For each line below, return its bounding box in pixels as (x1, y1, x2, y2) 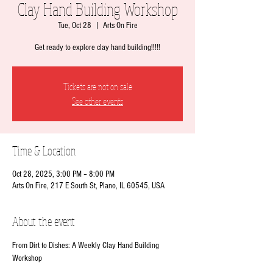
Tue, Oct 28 (57, 21, 91, 30)
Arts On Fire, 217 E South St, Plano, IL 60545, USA (12, 181, 165, 191)
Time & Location (12, 143, 76, 158)
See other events (72, 95, 123, 107)
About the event (12, 214, 75, 229)
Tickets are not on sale (63, 80, 132, 93)
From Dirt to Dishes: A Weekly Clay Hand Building (12, 241, 161, 250)
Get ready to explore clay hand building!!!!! (35, 43, 160, 52)
